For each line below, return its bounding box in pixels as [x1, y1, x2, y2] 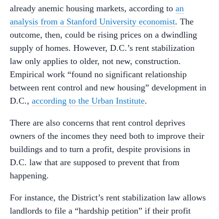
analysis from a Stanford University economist [10, 17, 175, 27]
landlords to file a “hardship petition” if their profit [10, 206, 191, 216]
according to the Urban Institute [32, 96, 145, 106]
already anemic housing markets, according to [10, 3, 175, 14]
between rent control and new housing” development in [10, 83, 206, 93]
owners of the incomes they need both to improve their [10, 131, 204, 141]
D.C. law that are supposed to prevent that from [10, 157, 179, 168]
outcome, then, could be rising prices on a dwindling [10, 30, 197, 40]
